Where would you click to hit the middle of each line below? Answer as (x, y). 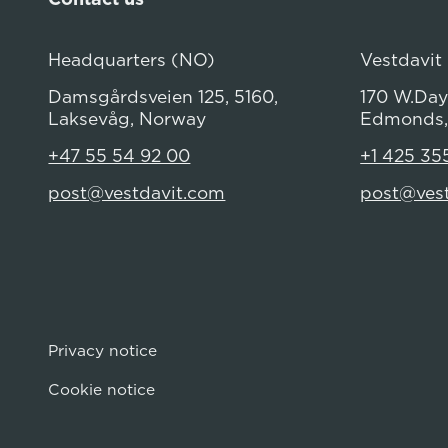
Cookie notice (102, 389)
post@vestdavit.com (137, 192)
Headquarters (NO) (132, 59)
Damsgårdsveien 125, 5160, (163, 96)
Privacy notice (103, 349)
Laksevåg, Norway (127, 118)
